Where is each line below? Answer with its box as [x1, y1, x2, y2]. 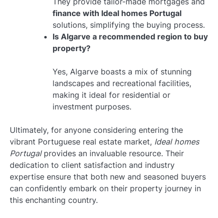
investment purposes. [53, 101, 131, 111]
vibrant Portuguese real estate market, [10, 136, 154, 146]
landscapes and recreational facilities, [53, 78, 191, 88]
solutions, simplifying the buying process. [53, 19, 205, 30]
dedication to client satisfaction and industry [10, 160, 175, 170]
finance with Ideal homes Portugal [53, 8, 182, 18]
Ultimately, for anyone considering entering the [10, 125, 183, 135]
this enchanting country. [10, 195, 98, 205]
